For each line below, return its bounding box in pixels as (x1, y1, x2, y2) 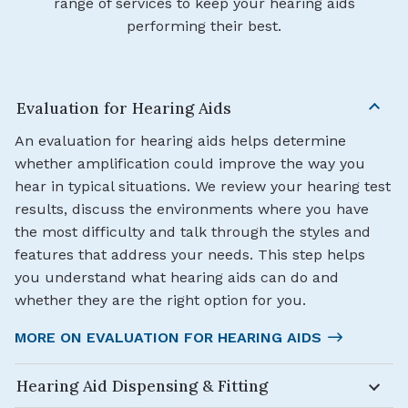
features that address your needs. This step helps (15, 246, 365, 264)
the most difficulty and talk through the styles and (15, 223, 371, 241)
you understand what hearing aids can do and (15, 269, 339, 287)
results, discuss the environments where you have (15, 200, 369, 219)
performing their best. (127, 17, 281, 36)
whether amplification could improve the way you (15, 155, 365, 173)
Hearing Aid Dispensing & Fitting (16, 375, 268, 396)
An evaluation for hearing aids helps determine (15, 132, 346, 150)
